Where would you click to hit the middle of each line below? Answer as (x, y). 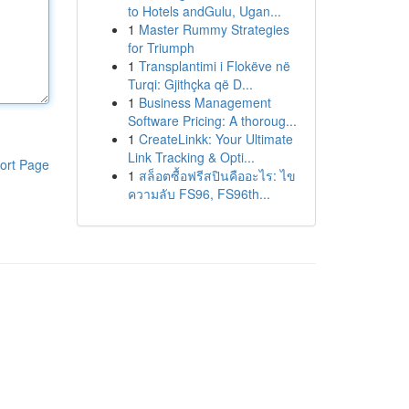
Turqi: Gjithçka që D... (190, 84)
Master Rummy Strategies (214, 29)
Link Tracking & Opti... (191, 157)
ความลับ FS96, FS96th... (199, 194)
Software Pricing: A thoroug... (212, 121)
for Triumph (161, 47)
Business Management (204, 102)
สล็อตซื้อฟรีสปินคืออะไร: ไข (217, 175)
